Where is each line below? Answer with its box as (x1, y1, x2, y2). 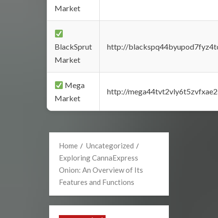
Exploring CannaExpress (59, 153, 138, 162)
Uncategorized (86, 141, 134, 150)
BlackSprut (54, 42, 92, 51)
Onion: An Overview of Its (59, 165, 143, 174)
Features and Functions (59, 178, 134, 186)
